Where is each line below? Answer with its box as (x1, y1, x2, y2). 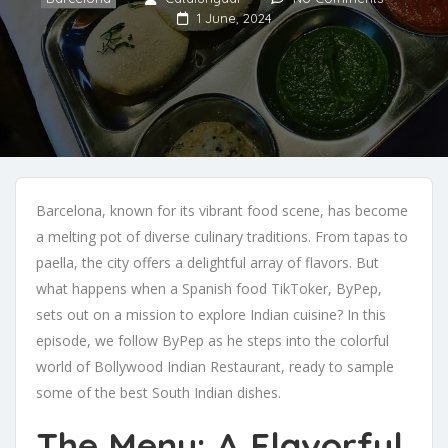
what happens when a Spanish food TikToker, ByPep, (36, 279, 382, 299)
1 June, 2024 (196, 10, 272, 27)
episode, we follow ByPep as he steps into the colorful (36, 331, 389, 351)
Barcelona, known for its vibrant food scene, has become (36, 201, 408, 221)
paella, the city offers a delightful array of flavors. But (36, 253, 379, 273)
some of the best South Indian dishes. (36, 383, 281, 403)
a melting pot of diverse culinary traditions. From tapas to (36, 227, 408, 247)
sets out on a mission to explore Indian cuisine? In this (36, 305, 386, 325)
